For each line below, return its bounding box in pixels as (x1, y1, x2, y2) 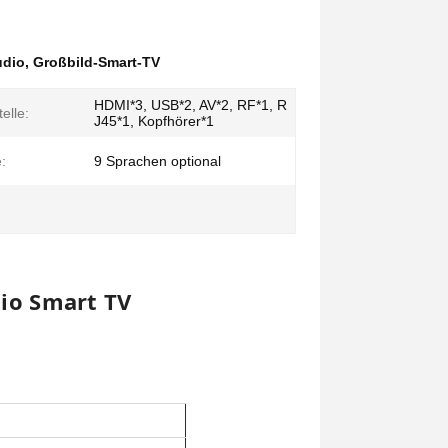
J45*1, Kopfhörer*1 (94, 113, 214, 129)
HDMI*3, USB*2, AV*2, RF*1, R (94, 97, 287, 113)
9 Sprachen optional (94, 153, 221, 169)
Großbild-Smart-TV (33, 54, 160, 70)
